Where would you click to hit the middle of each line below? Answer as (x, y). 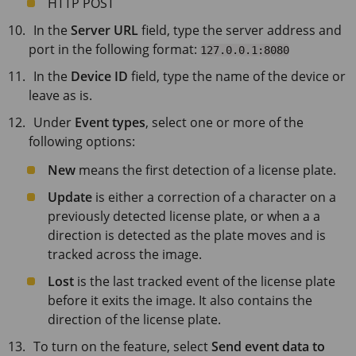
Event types (110, 122)
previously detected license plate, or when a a (184, 216)
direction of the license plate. (134, 319)
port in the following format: (114, 49)
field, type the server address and (240, 30)
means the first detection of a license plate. (206, 170)
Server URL (105, 30)
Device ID (100, 76)
